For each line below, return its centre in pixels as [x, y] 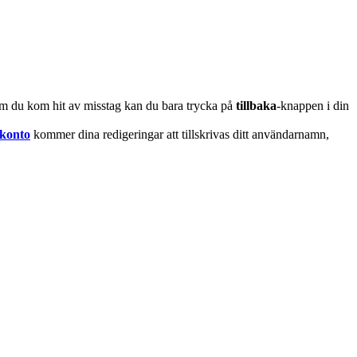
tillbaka [256, 105]
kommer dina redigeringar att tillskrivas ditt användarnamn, [180, 134]
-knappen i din [313, 105]
